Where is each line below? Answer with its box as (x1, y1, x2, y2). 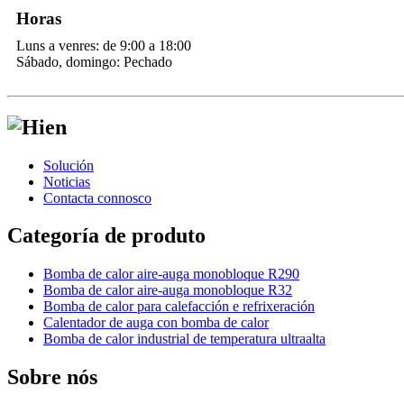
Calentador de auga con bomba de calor (43, 315, 269, 331)
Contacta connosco (43, 189, 151, 206)
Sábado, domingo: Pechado (16, 53, 172, 69)
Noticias (43, 173, 90, 189)
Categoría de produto (7, 224, 206, 248)
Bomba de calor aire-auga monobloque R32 (43, 282, 292, 298)
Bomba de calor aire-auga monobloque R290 (43, 266, 299, 282)
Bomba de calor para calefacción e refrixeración (43, 298, 315, 315)
